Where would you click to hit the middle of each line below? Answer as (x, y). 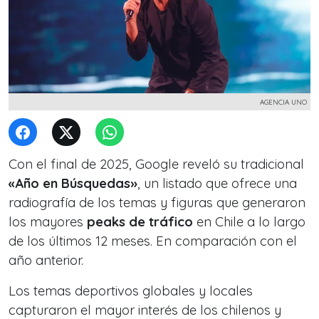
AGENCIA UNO (283, 102)
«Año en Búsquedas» (73, 183)
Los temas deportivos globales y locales (131, 291)
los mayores (48, 222)
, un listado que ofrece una (217, 183)
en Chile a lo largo (249, 222)
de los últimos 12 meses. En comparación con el (153, 241)
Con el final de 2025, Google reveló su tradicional (156, 164)
